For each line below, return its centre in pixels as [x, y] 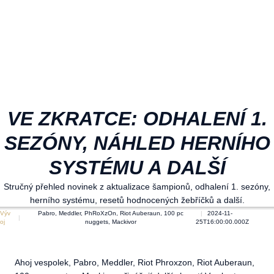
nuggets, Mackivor [110, 222]
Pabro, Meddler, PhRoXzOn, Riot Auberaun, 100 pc [110, 213]
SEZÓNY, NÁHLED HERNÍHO [137, 143]
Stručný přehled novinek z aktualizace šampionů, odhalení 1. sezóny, [137, 187]
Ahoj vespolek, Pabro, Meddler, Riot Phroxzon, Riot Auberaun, [135, 262]
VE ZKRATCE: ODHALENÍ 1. [137, 119]
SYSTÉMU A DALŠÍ [137, 168]
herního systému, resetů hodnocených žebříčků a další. [137, 200]
